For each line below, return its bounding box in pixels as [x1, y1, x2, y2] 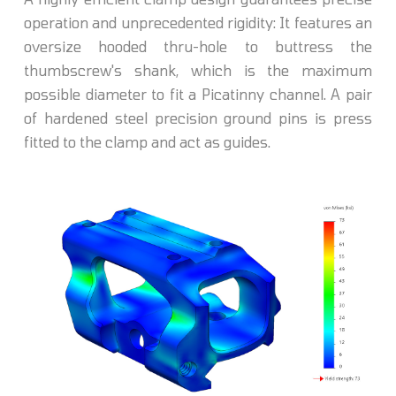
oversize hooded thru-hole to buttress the [23, 37, 373, 55]
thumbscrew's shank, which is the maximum [23, 61, 373, 79]
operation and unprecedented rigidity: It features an [23, 13, 373, 31]
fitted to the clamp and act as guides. [23, 133, 270, 150]
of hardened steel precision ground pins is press [23, 109, 373, 126]
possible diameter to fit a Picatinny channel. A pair [23, 85, 373, 103]
